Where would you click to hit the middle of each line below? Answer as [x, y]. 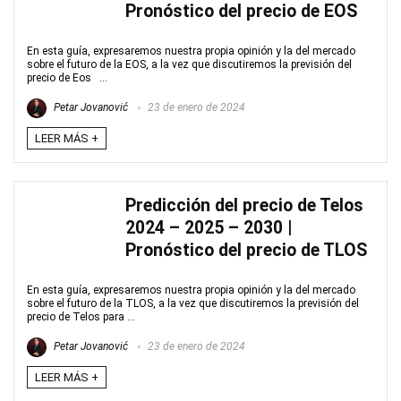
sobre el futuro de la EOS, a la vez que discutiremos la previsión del [189, 64]
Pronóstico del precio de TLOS [246, 250]
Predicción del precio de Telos [244, 205]
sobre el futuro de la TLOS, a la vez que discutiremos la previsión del [193, 303]
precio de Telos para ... [81, 317]
